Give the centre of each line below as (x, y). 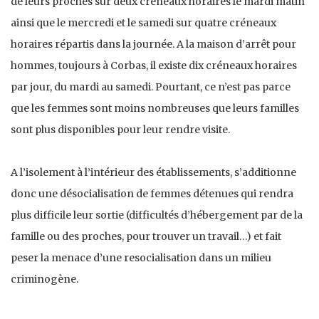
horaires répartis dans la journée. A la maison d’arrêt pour (153, 45)
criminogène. (45, 279)
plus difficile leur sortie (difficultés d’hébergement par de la (157, 215)
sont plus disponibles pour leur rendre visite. (120, 130)
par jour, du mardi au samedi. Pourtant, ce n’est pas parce (151, 87)
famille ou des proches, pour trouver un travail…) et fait (146, 237)
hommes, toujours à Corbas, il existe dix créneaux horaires (154, 66)
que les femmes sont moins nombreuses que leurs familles (155, 109)
